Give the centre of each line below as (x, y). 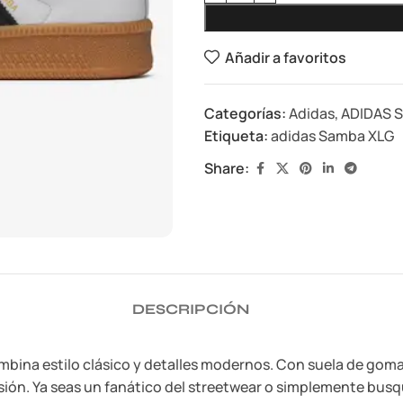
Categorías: (245, 113)
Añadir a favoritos (285, 58)
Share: (227, 168)
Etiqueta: (236, 136)
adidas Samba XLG (332, 136)
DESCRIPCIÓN (191, 309)
